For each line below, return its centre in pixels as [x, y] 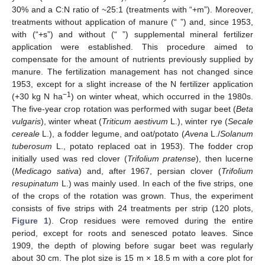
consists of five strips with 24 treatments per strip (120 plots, [132, 209]
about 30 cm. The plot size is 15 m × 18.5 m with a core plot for [132, 258]
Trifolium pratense [161, 159]
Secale [240, 122]
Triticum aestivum [135, 122]
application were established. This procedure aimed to [132, 47]
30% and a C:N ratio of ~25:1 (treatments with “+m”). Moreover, [132, 10]
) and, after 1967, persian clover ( [150, 171]
